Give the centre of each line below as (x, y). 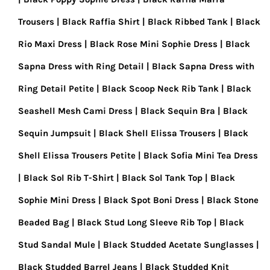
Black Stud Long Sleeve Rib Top (144, 222)
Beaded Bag (44, 222)
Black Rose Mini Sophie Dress (154, 44)
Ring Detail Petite (56, 89)
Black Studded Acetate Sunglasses (178, 245)
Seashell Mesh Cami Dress (75, 111)
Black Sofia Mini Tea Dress (201, 155)
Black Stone (233, 200)
